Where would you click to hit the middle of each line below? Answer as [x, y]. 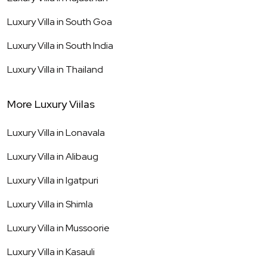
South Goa [89, 22]
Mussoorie [88, 228]
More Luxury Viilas [51, 104]
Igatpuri [82, 181]
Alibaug [82, 157]
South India [89, 46]
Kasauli [80, 252]
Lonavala [85, 133]
